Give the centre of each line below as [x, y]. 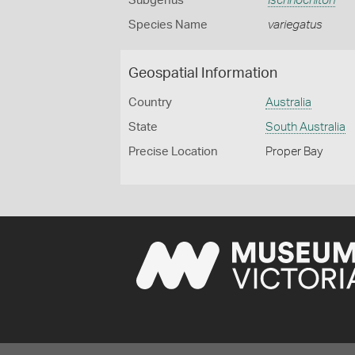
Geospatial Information [203, 74]
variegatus [295, 25]
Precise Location [173, 152]
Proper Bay [294, 152]
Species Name [168, 25]
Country [150, 103]
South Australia [306, 127]
